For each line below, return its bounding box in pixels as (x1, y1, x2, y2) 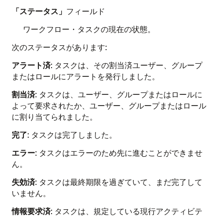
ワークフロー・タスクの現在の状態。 (22, 24, 155, 34)
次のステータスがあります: (12, 42, 107, 52)
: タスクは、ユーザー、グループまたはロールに (35, 89, 202, 99)
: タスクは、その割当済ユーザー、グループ (51, 60, 202, 70)
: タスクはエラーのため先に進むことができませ (35, 147, 202, 158)
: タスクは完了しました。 (27, 129, 117, 140)
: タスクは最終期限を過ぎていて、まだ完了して (35, 177, 202, 187)
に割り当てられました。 (12, 111, 97, 122)
